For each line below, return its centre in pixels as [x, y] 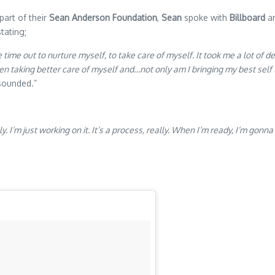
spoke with [206, 18]
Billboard [247, 18]
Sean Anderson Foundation [103, 18]
